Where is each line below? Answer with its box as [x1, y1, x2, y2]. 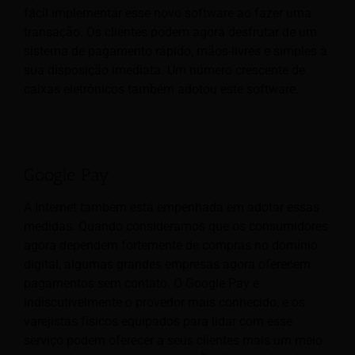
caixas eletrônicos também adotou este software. [24, 82, 299, 97]
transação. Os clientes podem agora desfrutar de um [24, 25, 317, 40]
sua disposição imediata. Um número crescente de [24, 63, 305, 78]
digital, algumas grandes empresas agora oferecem [24, 256, 311, 272]
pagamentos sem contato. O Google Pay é [24, 275, 259, 291]
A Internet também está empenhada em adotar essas [24, 199, 319, 215]
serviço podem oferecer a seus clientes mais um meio [24, 332, 323, 348]
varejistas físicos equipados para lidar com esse [24, 313, 292, 329]
